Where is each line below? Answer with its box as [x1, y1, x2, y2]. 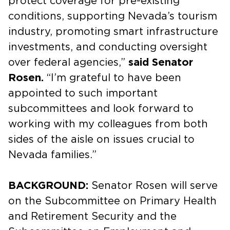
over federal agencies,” [8, 57, 128, 68]
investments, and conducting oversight [8, 42, 207, 52]
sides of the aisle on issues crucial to [8, 134, 195, 145]
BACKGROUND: [8, 180, 88, 191]
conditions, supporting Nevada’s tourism [8, 11, 217, 22]
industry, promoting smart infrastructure [8, 26, 218, 37]
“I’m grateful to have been [44, 72, 181, 83]
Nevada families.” [8, 149, 97, 160]
